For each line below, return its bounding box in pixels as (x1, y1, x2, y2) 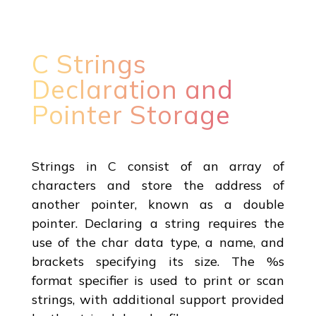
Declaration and (31, 73, 233, 105)
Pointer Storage (31, 98, 231, 130)
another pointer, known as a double (31, 195, 285, 212)
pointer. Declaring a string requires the (31, 214, 285, 231)
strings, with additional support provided (31, 291, 285, 308)
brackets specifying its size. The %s (31, 253, 285, 269)
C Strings (31, 47, 147, 80)
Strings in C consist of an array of (31, 157, 285, 174)
